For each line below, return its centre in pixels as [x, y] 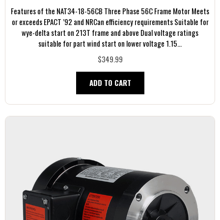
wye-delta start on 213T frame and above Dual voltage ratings [110, 33]
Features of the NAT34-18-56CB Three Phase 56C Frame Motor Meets [110, 11]
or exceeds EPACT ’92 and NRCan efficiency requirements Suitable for [110, 22]
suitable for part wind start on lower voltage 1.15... [110, 43]
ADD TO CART [110, 83]
